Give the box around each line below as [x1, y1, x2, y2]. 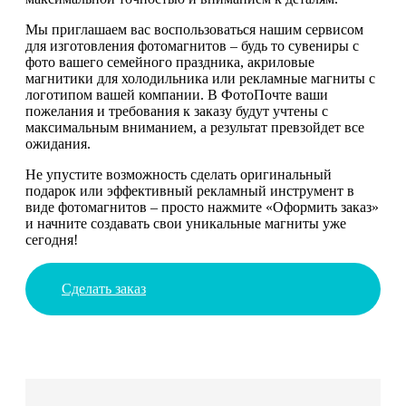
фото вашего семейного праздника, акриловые [25, 53, 314, 70]
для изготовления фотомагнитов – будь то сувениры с [25, 37, 359, 53]
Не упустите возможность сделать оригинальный [25, 166, 332, 182]
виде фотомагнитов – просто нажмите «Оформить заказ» [25, 198, 379, 215]
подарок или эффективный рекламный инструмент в [25, 182, 354, 198]
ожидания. [25, 135, 91, 151]
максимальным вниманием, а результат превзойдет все [25, 119, 364, 135]
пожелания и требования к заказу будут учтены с [25, 102, 328, 119]
